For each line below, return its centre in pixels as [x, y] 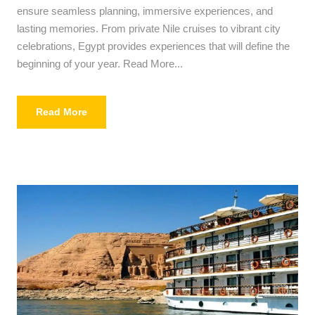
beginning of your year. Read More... [100, 63]
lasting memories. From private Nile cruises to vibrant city [149, 28]
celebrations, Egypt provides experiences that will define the [153, 46]
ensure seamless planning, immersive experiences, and [145, 11]
